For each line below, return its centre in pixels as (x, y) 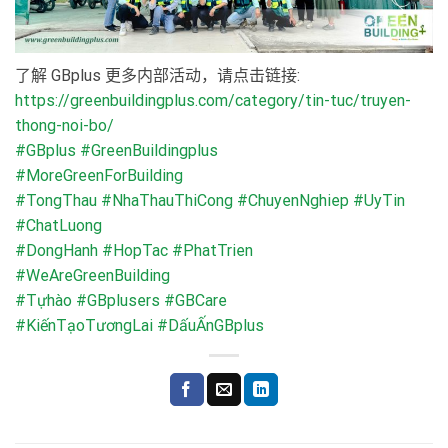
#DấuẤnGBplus (210, 326)
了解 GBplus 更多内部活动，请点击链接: (157, 76)
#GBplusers (118, 301)
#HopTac (135, 251)
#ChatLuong (58, 226)
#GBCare (195, 301)
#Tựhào (43, 301)
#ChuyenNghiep (293, 201)
